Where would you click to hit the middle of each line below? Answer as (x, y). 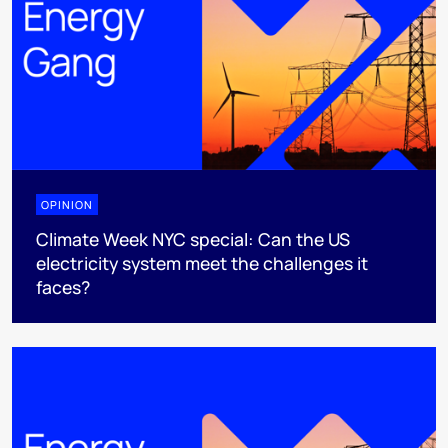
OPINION (67, 204)
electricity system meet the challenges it (202, 262)
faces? (63, 286)
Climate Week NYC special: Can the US (193, 238)
